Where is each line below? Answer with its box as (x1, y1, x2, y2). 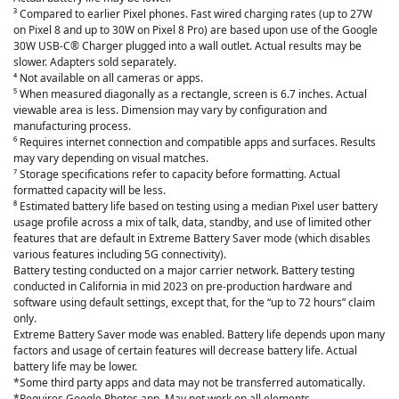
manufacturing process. (13, 118, 131, 134)
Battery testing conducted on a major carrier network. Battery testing (13, 262, 354, 278)
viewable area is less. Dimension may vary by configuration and (13, 102, 327, 118)
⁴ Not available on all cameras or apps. (13, 69, 203, 85)
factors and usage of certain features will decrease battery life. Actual (13, 342, 357, 358)
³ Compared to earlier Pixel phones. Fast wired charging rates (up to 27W (13, 5, 372, 21)
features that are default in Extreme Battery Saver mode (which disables (13, 230, 370, 246)
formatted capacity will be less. (13, 182, 166, 198)
